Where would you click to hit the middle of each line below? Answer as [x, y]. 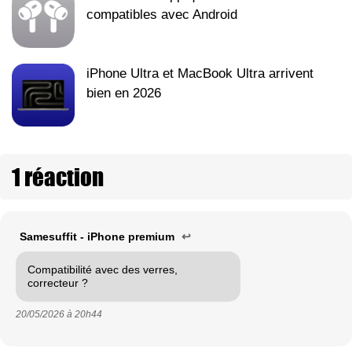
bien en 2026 [124, 93]
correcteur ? [58, 282]
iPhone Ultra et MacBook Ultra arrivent [200, 73]
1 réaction [58, 176]
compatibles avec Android [162, 14]
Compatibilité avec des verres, [103, 269]
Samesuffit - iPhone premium [99, 236]
